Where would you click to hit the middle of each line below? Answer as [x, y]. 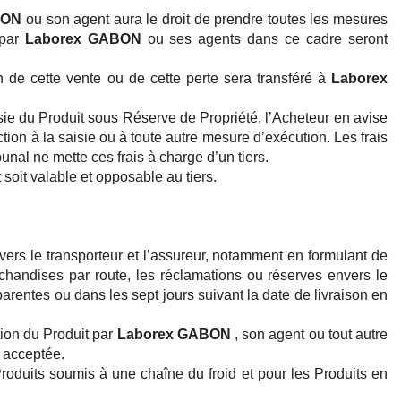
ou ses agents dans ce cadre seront [264, 39]
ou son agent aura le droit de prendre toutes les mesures [205, 20]
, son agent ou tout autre [309, 335]
